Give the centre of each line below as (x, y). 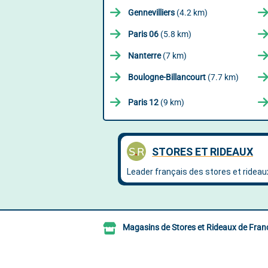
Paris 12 (143, 102)
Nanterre (144, 56)
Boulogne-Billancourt (167, 77)
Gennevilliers (151, 13)
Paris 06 (143, 34)
